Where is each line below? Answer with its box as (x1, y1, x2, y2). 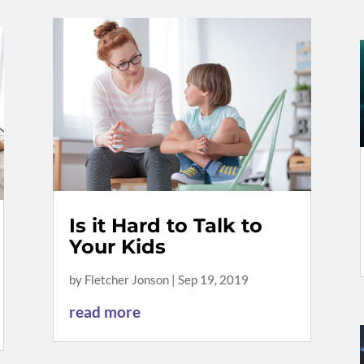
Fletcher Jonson (84, 272, 169, 288)
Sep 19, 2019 (177, 272, 249, 288)
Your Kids (68, 235, 166, 259)
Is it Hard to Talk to (68, 214, 262, 238)
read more (68, 302, 141, 322)
